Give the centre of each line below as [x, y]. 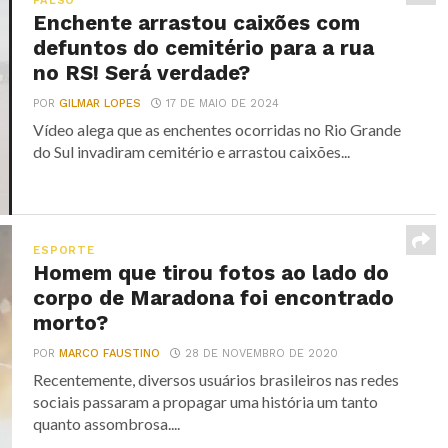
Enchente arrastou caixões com [197, 23]
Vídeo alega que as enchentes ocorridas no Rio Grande [217, 129]
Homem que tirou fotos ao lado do [211, 273]
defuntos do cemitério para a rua [204, 48]
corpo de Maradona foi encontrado [214, 298]
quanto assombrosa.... [107, 424]
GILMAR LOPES [100, 103]
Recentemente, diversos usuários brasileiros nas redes [216, 380]
